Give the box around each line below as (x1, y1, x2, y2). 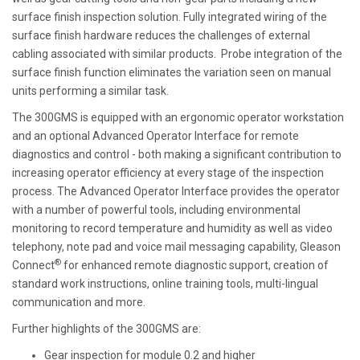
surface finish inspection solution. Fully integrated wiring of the (12, 10, 327, 23)
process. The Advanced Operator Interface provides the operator (12, 184, 340, 198)
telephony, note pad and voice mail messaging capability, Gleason (12, 239, 341, 253)
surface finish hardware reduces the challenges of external (12, 28, 310, 42)
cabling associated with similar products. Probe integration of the (12, 47, 342, 60)
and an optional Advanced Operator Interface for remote (12, 129, 299, 142)
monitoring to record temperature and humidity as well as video (12, 221, 333, 235)
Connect (12, 258, 55, 272)
